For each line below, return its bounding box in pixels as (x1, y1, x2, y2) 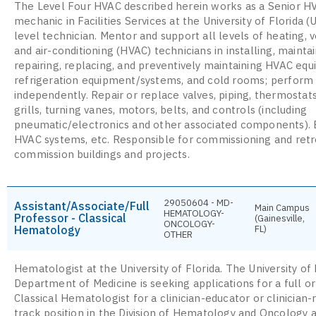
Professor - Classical (14, 210, 126, 225)
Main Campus (255, 201, 310, 214)
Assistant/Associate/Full (14, 198, 150, 213)
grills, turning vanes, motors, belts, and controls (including (14, 102, 308, 116)
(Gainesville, (255, 212, 305, 224)
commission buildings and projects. (14, 147, 190, 161)
